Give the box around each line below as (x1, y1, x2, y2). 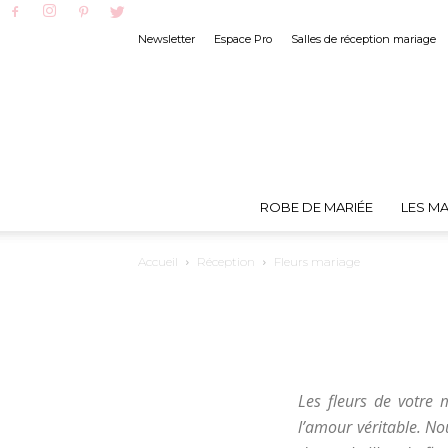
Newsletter (138, 32, 195, 46)
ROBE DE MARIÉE (259, 199, 373, 215)
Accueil (138, 254, 178, 269)
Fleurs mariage (274, 254, 360, 269)
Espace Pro (214, 32, 272, 46)
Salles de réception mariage (291, 32, 436, 46)
